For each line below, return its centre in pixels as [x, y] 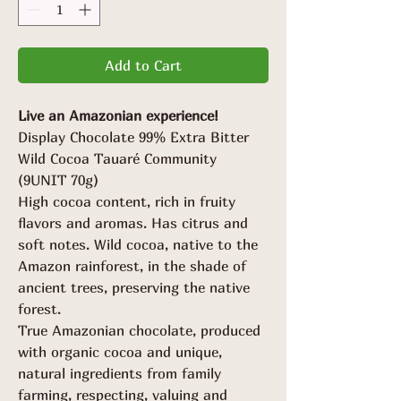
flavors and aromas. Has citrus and [133, 222]
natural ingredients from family [119, 373]
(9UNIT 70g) [58, 179]
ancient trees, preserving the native [134, 287]
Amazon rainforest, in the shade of [132, 265]
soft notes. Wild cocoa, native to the [138, 244]
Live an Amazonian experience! [118, 115]
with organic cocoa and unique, [120, 351]
